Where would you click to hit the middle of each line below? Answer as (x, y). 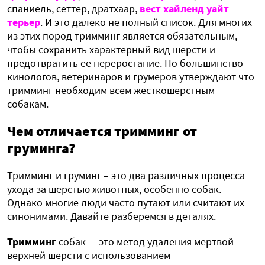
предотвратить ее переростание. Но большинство (125, 63)
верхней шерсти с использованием (89, 256)
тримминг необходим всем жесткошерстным (111, 91)
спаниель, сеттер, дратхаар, (73, 9)
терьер (24, 22)
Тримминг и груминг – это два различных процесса (126, 176)
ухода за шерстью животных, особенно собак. (114, 189)
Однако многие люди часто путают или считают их (126, 203)
